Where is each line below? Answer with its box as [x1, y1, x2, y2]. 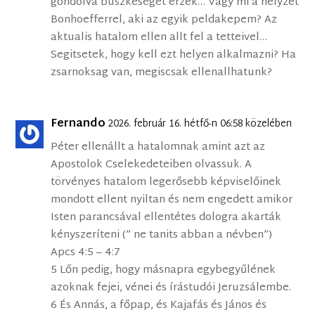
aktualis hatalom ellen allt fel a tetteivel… [51, 28, 268, 48]
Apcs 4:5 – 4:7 [51, 243, 121, 263]
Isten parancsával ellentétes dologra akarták [51, 208, 282, 228]
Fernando [51, 114, 106, 135]
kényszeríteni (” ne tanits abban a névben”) [51, 226, 273, 245]
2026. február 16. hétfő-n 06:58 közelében [108, 115, 292, 134]
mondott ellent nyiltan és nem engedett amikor [51, 191, 293, 210]
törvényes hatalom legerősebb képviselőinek [51, 173, 282, 193]
